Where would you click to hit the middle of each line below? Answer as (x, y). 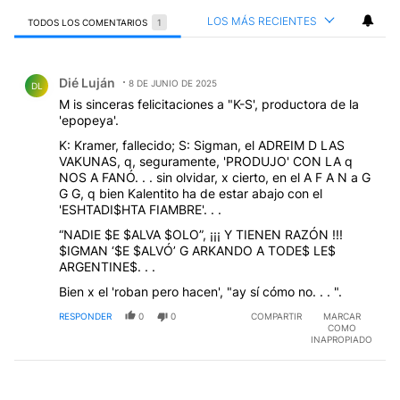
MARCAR (342, 316)
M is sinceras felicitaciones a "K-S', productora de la (209, 104)
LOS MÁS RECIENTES (262, 21)
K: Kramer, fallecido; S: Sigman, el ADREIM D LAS (202, 145)
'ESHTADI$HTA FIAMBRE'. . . (140, 209)
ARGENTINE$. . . (107, 266)
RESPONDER (85, 316)
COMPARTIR (276, 316)
